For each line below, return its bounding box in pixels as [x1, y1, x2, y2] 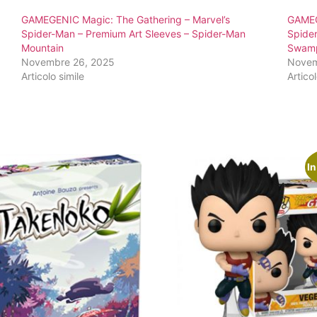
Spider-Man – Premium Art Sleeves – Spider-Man [21, 28, 246, 40]
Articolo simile [21, 70, 85, 83]
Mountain [21, 42, 64, 54]
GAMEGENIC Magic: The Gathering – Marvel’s [21, 13, 231, 26]
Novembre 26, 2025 [21, 56, 115, 69]
